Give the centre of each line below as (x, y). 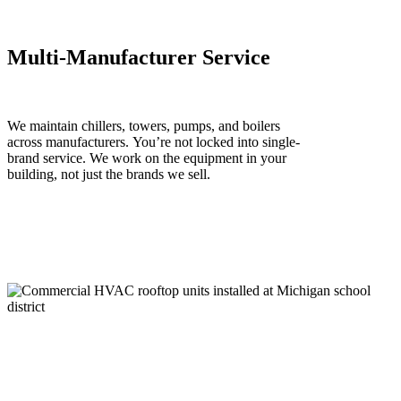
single (279, 141)
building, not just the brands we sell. (109, 174)
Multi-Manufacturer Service (139, 57)
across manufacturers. (70, 141)
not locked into (217, 141)
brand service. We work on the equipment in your (147, 158)
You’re (152, 141)
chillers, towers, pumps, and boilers (179, 125)
